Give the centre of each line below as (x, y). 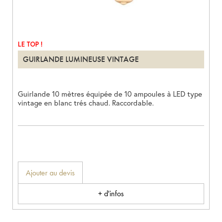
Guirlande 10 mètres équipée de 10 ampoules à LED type (110, 94)
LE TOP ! (30, 45)
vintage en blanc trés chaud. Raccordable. (86, 103)
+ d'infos (111, 194)
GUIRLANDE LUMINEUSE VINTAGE (81, 59)
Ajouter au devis (50, 173)
